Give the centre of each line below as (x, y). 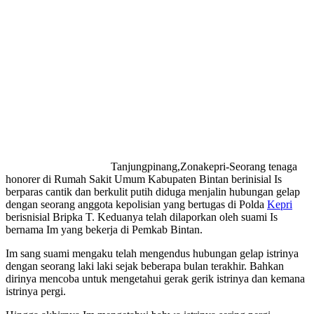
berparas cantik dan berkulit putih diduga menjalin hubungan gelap (153, 192)
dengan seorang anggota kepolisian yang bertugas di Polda (136, 205)
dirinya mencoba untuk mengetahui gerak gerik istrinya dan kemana (155, 279)
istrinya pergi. (36, 292)
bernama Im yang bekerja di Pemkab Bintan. (104, 230)
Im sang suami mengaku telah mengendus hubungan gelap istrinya (152, 254)
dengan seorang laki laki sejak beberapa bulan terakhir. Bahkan (145, 266)
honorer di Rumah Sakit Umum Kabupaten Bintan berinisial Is (144, 179)
